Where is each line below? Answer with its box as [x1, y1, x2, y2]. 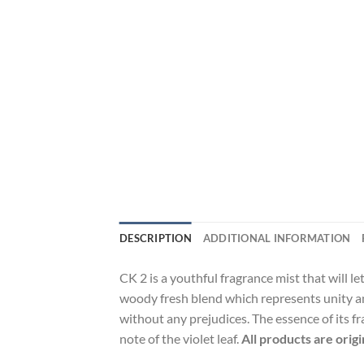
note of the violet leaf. [119, 331, 241, 347]
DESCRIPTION [119, 232, 192, 245]
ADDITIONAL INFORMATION [202, 232, 351, 245]
